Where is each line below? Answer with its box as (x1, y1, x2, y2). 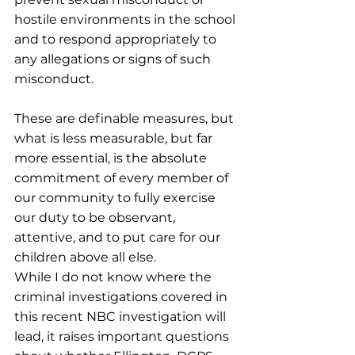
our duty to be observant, (14, 210, 178, 225)
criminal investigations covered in (14, 289, 231, 304)
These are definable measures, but (14, 111, 237, 126)
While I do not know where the (14, 269, 215, 284)
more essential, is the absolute (14, 151, 210, 166)
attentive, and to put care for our (14, 230, 223, 245)
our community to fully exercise (14, 190, 219, 205)
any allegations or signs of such (14, 52, 214, 67)
